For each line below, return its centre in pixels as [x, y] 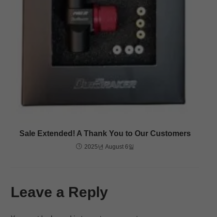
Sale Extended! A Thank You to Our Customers [105, 133]
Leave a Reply [59, 192]
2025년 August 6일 [109, 147]
